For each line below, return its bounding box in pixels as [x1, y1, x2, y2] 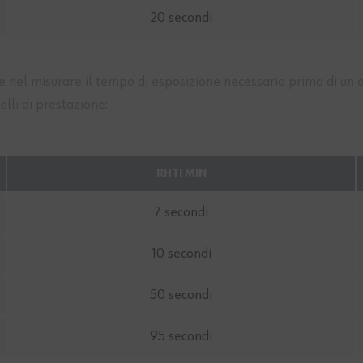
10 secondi [151, 246, 211, 262]
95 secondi [150, 329, 212, 344]
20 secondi [150, 11, 212, 26]
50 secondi [150, 288, 212, 303]
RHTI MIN [156, 168, 207, 180]
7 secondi [154, 205, 208, 220]
